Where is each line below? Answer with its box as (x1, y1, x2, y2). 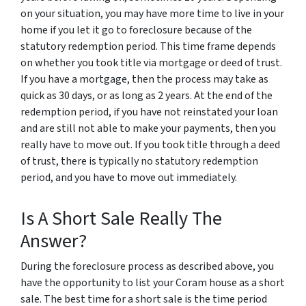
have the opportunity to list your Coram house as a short (20, 275, 285, 290)
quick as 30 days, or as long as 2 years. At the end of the (20, 88, 273, 103)
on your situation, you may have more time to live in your (20, 6, 284, 21)
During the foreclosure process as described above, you (20, 259, 274, 274)
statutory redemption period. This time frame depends (20, 39, 276, 54)
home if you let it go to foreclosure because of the (20, 23, 252, 38)
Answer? (20, 227, 87, 255)
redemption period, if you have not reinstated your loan (20, 105, 278, 120)
